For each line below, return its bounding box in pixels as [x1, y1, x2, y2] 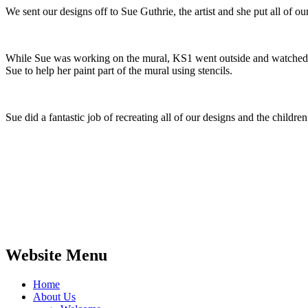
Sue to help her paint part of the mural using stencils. [5, 64, 235, 76]
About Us [33, 290, 76, 302]
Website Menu [5, 245, 107, 264]
